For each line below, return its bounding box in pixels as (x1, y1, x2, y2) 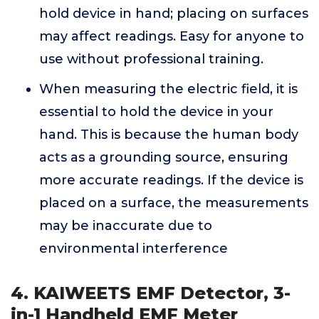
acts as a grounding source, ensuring (39, 150, 288, 165)
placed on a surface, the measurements (39, 195, 308, 211)
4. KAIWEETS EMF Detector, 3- (11, 283, 291, 303)
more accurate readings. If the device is (39, 172, 303, 188)
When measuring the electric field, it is (39, 81, 298, 97)
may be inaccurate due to (39, 218, 212, 234)
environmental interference (39, 241, 228, 256)
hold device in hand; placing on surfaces (39, 6, 308, 21)
